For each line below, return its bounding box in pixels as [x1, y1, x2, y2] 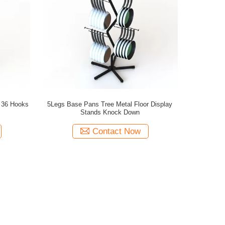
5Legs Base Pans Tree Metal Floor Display [47, 100, 173, 108]
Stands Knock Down [80, 108, 140, 116]
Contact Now [92, 127, 141, 136]
